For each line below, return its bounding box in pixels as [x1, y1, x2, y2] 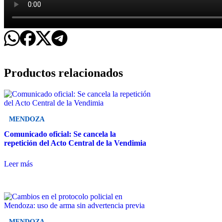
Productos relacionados [4, 66, 123, 80]
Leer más [4, 160, 33, 168]
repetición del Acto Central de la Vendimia [4, 139, 146, 148]
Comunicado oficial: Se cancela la [4, 130, 116, 139]
